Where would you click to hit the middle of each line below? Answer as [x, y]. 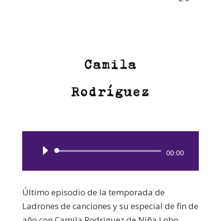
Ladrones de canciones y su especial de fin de [110, 206]
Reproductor [134, 152]
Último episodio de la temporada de [93, 192]
